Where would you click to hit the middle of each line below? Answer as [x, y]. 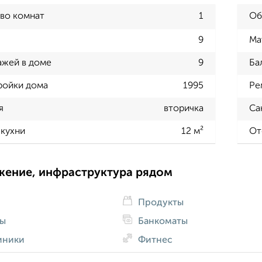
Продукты [159, 203]
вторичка [183, 109]
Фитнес [154, 240]
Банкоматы [161, 221]
